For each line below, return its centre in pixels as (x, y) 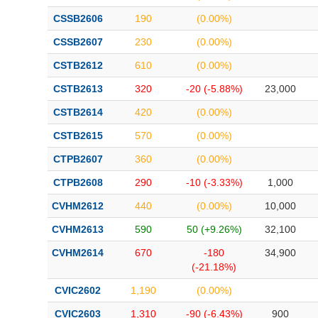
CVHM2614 (78, 253)
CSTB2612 (78, 65)
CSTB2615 (78, 136)
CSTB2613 (78, 89)
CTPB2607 (78, 159)
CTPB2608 (78, 182)
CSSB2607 (78, 42)
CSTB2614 (78, 112)
